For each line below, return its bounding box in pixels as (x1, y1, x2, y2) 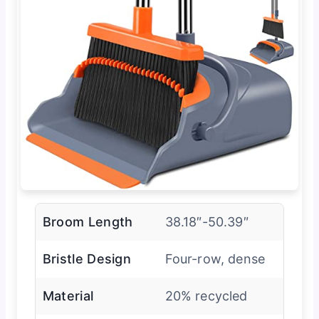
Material (42, 288, 94, 303)
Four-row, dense (164, 251, 266, 266)
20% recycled (164, 288, 248, 303)
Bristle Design (42, 251, 132, 266)
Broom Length (42, 214, 133, 229)
